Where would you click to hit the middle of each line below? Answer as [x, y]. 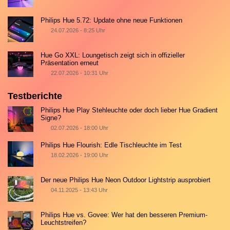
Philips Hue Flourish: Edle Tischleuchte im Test [111, 145]
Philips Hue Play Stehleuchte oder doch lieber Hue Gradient [129, 110]
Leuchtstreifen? [64, 222]
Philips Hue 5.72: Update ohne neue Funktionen [112, 20]
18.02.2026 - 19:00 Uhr [79, 155]
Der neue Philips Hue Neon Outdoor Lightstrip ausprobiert [126, 180]
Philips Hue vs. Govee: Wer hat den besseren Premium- [124, 215]
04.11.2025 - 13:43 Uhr [79, 190]
